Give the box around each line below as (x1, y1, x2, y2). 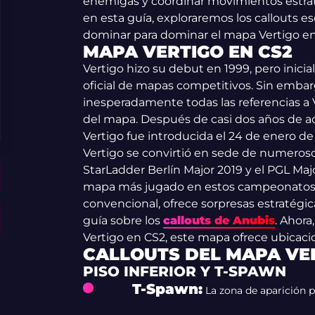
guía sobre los (82, 214, 163, 227)
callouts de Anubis (162, 214, 275, 227)
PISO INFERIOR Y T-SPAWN (82, 263, 286, 280)
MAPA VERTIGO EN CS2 (82, 41, 292, 62)
